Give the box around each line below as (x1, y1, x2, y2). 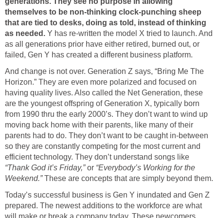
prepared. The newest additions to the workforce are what (5, 201, 202, 210)
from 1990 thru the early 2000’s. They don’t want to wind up (5, 110, 208, 119)
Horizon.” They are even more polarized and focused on (5, 78, 197, 87)
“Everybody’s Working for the (96, 163, 195, 172)
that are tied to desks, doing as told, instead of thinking (5, 18, 206, 27)
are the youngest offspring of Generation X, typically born (5, 99, 200, 108)
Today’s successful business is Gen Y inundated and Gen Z (5, 191, 210, 200)
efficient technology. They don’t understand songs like (5, 153, 189, 162)
